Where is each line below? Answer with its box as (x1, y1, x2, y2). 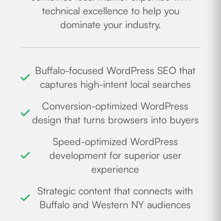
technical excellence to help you (41, 4, 180, 17)
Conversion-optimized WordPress (42, 99, 188, 112)
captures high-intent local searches (39, 77, 191, 90)
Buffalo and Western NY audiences (39, 198, 191, 211)
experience (91, 162, 139, 175)
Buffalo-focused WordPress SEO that (35, 64, 195, 76)
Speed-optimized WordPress (52, 135, 178, 147)
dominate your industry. (60, 18, 161, 31)
